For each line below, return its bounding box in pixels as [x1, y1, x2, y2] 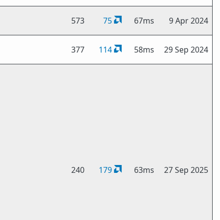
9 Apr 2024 [169, 15, 208, 26]
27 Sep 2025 [164, 165, 208, 175]
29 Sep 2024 [164, 44, 208, 55]
